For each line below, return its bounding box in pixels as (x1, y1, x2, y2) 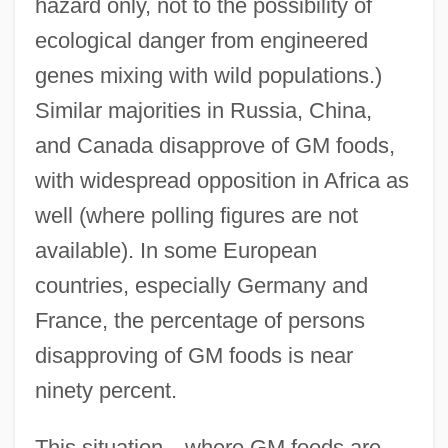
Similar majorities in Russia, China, (34, 98, 372, 124)
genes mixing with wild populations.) (34, 63, 382, 89)
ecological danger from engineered (34, 28, 368, 54)
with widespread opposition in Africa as (34, 168, 409, 194)
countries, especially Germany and (34, 273, 368, 299)
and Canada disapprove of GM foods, (34, 133, 395, 159)
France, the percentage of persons (34, 308, 365, 334)
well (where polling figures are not (34, 203, 358, 229)
